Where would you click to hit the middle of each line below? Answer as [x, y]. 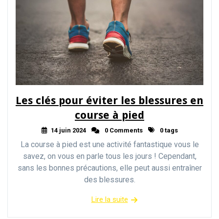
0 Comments [123, 130]
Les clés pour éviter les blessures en [109, 100]
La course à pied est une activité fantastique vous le [109, 144]
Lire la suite [109, 199]
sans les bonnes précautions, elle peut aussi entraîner [109, 168]
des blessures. [109, 179]
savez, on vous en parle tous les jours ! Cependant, [109, 156]
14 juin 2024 [68, 130]
